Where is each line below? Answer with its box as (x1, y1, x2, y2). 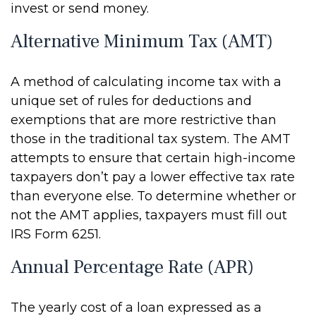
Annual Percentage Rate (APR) (11, 255, 254, 279)
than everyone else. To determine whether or (11, 188, 296, 204)
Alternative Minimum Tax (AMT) (11, 29, 273, 54)
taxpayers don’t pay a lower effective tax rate (11, 169, 295, 185)
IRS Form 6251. (11, 226, 101, 242)
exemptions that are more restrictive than (11, 112, 276, 128)
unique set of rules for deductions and (11, 93, 252, 109)
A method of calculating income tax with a (11, 74, 281, 90)
